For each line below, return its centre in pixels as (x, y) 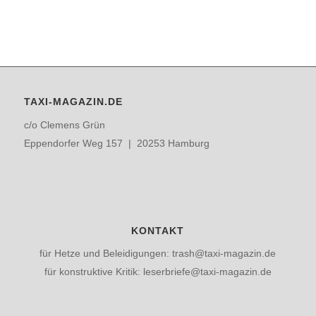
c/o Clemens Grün (64, 124)
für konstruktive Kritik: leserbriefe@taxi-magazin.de (158, 272)
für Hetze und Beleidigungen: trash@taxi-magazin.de (158, 254)
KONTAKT (158, 230)
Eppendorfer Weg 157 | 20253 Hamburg (116, 143)
